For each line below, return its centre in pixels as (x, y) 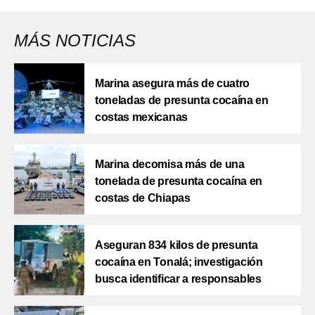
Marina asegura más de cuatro (173, 84)
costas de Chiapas (143, 198)
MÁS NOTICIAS (75, 41)
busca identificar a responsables (178, 279)
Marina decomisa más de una (170, 165)
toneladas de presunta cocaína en (182, 101)
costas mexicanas (141, 117)
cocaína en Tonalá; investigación (179, 262)
